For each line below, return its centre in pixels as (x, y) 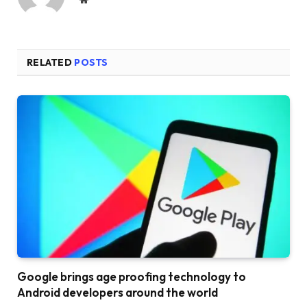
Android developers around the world (118, 292)
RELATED (51, 62)
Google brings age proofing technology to (132, 276)
